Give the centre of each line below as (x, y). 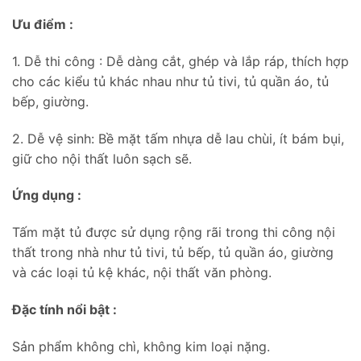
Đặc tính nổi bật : (64, 309)
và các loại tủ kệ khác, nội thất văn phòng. (142, 273)
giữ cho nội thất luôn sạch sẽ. (102, 158)
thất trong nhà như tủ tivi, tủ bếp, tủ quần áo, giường (173, 253)
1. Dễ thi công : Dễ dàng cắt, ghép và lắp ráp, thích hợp (180, 61)
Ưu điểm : (43, 24)
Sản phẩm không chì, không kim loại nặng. (141, 346)
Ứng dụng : (47, 195)
